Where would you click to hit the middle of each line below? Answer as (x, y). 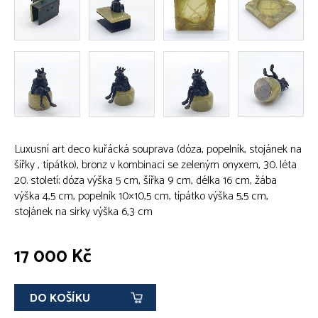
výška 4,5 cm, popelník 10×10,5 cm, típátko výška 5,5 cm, (141, 196)
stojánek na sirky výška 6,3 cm (83, 212)
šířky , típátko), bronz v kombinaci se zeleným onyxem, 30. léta (155, 165)
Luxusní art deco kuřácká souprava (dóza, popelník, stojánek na (158, 149)
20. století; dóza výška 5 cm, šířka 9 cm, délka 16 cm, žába (146, 180)
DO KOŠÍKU (60, 298)
